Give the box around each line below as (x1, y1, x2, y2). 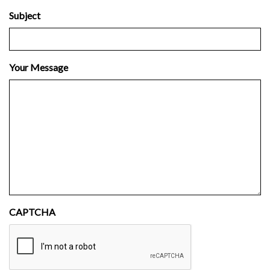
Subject (9, 10, 40, 22)
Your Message (9, 61, 68, 74)
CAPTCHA (9, 206, 55, 218)
